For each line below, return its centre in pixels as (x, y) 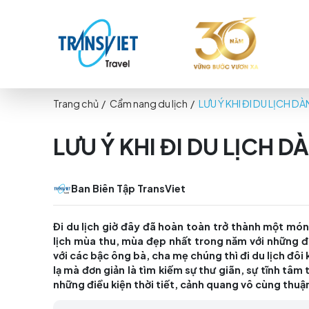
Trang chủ (89, 122)
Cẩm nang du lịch (175, 122)
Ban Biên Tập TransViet (150, 221)
